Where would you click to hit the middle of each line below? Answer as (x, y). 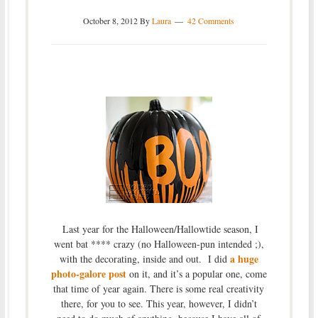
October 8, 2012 (111, 20)
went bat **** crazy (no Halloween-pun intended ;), (159, 243)
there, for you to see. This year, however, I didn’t (159, 303)
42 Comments (211, 20)
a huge (244, 258)
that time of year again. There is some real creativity (159, 288)
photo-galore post (88, 273)
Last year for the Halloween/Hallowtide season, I (159, 229)
